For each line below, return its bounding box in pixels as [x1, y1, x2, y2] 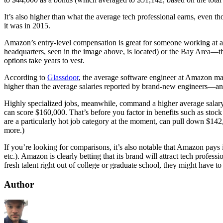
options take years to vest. [4, 56, 85, 65]
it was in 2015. [4, 21, 50, 30]
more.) [4, 126, 24, 135]
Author [4, 179, 34, 190]
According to [4, 73, 47, 82]
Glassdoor [47, 73, 79, 82]
